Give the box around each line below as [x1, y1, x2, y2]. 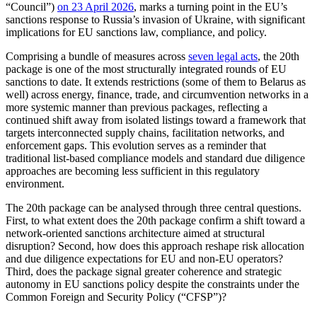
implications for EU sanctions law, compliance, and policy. [6, 26, 267, 38]
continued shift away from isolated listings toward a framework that [6, 114, 306, 126]
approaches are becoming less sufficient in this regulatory [6, 165, 260, 177]
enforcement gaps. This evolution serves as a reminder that [6, 139, 266, 151]
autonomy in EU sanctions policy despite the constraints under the [6, 278, 299, 290]
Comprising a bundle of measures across [6, 50, 188, 62]
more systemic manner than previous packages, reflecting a [6, 101, 267, 113]
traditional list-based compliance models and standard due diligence [6, 152, 305, 164]
